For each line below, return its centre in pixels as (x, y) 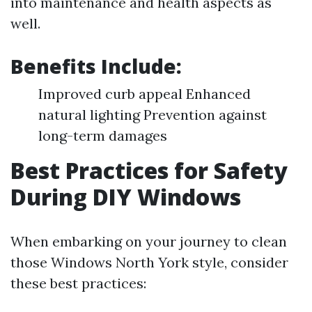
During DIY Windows (126, 197)
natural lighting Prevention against (153, 115)
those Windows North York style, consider (149, 262)
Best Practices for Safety (149, 170)
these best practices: (78, 283)
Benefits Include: (96, 66)
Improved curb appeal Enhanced (145, 94)
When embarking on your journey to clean (149, 241)
